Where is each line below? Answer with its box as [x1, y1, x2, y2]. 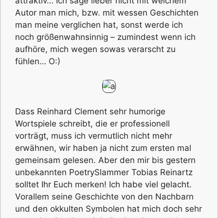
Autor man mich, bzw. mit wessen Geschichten [15, 7, 199, 18]
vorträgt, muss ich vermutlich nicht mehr [15, 130, 172, 141]
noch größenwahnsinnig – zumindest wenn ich [15, 32, 196, 42]
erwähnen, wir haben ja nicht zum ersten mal [15, 143, 191, 153]
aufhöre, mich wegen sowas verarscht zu [15, 44, 176, 54]
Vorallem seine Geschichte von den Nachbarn [15, 191, 194, 201]
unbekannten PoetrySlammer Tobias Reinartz [15, 167, 193, 177]
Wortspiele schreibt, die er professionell [15, 118, 170, 128]
